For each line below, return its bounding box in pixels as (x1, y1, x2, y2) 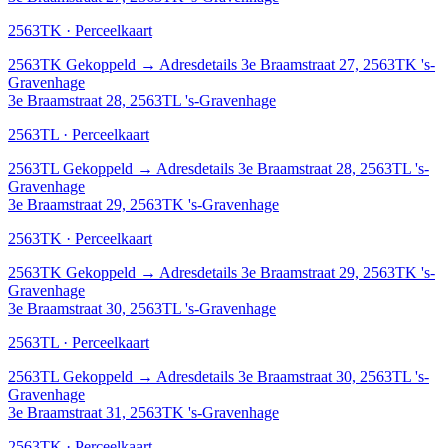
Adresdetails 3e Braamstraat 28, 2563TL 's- (156, 159, 429, 177)
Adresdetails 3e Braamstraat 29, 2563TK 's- (159, 263, 435, 281)
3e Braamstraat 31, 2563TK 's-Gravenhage (8, 403, 279, 421)
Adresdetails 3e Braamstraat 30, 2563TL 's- (156, 367, 429, 385)
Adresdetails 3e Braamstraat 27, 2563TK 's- (159, 55, 435, 73)
